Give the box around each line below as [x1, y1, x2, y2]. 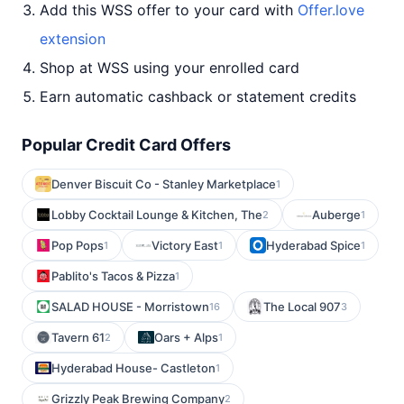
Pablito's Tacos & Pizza [51, 269, 175, 283]
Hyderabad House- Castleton [51, 361, 216, 375]
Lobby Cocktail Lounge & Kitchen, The [51, 207, 262, 222]
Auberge [312, 207, 361, 222]
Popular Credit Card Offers [22, 135, 231, 154]
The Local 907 [263, 299, 341, 314]
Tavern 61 [51, 330, 105, 344]
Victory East [151, 238, 218, 252]
